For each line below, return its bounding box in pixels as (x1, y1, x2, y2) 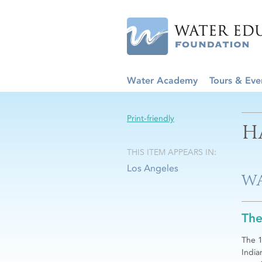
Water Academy (127, 75, 198, 86)
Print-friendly (127, 113, 174, 123)
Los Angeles (127, 163, 178, 174)
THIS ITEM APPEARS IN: (127, 147, 216, 157)
